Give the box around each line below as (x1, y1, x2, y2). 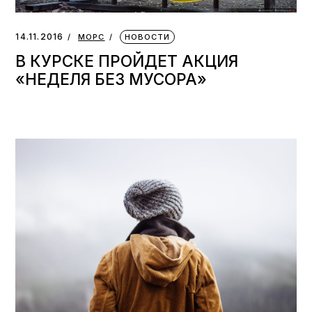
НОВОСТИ (124, 32, 171, 42)
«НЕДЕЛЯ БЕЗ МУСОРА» (15, 70, 208, 89)
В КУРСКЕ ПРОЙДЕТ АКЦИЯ (15, 52, 239, 71)
